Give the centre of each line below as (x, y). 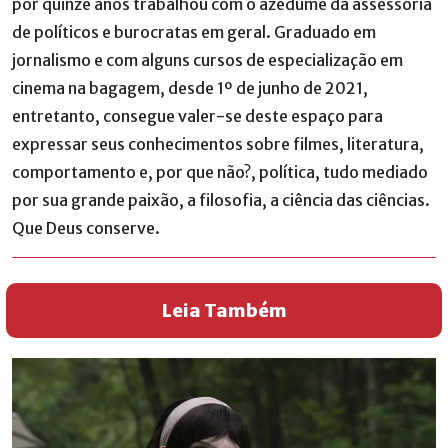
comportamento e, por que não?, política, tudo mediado (220, 171)
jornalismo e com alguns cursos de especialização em (207, 59)
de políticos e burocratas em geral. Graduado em (194, 31)
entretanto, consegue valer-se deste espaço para (197, 115)
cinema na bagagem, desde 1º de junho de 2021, (190, 87)
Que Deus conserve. (86, 227)
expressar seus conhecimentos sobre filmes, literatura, (218, 143)
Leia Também (224, 310)
